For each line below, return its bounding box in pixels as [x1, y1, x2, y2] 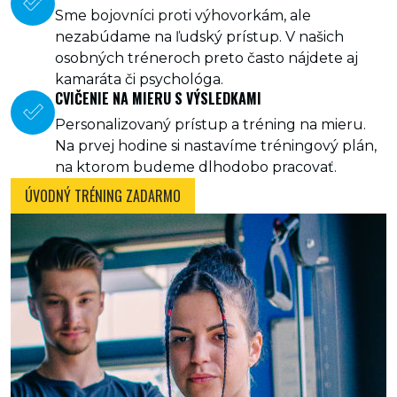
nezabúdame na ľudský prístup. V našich [55, 28, 344, 45]
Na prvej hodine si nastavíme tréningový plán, [55, 137, 377, 154]
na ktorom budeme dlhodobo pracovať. [55, 159, 337, 175]
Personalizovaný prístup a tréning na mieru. [55, 116, 366, 133]
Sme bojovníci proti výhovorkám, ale [55, 7, 311, 24]
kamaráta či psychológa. [55, 71, 223, 88]
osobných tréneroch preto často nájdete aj [55, 50, 358, 66]
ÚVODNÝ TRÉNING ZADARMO [25, 185, 181, 206]
